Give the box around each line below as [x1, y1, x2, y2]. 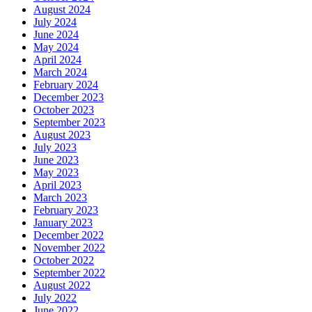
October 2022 [33, 253, 94, 266]
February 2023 [33, 203, 98, 216]
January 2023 [33, 216, 93, 228]
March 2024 [33, 65, 87, 78]
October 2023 [33, 103, 94, 116]
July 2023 [33, 141, 77, 153]
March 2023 [33, 191, 87, 203]
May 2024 [33, 40, 79, 53]
